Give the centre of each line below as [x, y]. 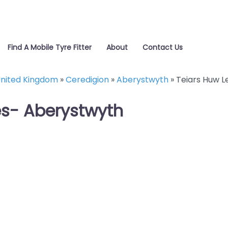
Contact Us [162, 47]
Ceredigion [87, 80]
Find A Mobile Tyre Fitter [50, 47]
